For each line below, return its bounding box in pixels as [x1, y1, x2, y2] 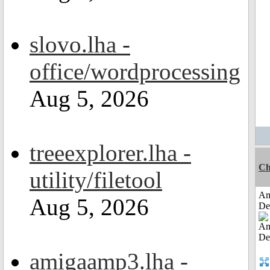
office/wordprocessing [30, 58, 240, 84]
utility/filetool [30, 167, 162, 193]
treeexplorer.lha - [30, 140, 191, 166]
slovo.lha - [30, 31, 130, 57]
